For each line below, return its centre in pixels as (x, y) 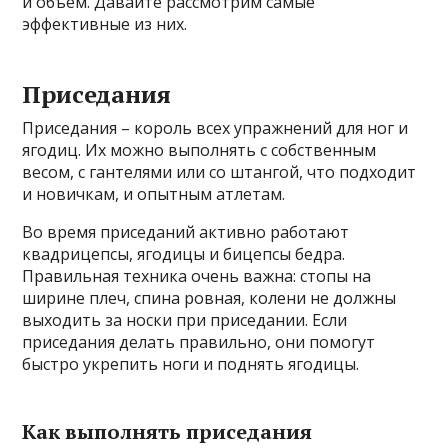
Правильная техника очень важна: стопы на (197, 275)
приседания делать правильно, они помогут (199, 341)
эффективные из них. (105, 23)
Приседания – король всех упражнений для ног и (215, 127)
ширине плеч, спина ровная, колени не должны (209, 297)
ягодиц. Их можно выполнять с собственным (199, 149)
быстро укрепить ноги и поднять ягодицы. (191, 363)
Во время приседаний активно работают (186, 231)
